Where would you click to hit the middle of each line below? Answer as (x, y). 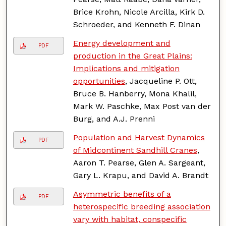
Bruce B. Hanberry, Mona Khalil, (135, 93)
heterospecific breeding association (142, 206)
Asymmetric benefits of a (122, 194)
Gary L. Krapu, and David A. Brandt (140, 175)
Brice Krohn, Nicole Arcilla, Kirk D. (139, 12)
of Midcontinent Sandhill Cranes (135, 150)
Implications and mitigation (126, 68)
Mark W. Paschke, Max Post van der (142, 106)
